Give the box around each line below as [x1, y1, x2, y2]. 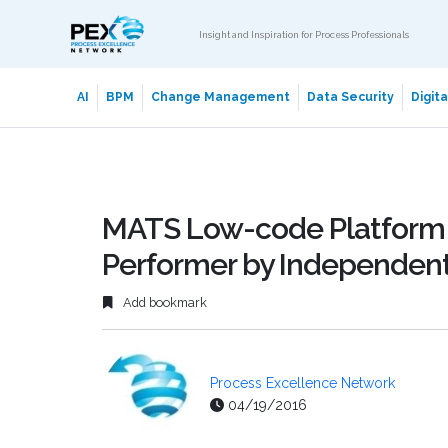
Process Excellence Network [210, 375, 395, 392]
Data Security [306, 90, 394, 104]
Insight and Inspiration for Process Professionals [199, 28, 409, 40]
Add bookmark [120, 295, 207, 311]
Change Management [150, 90, 290, 104]
